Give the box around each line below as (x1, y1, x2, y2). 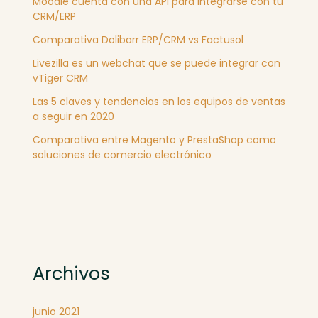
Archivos (32, 261, 110, 286)
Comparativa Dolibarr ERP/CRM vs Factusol (32, 33, 243, 47)
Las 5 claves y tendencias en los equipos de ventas (32, 94, 285, 109)
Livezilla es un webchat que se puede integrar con (32, 56, 280, 70)
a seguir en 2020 (32, 109, 114, 124)
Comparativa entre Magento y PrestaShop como (32, 133, 276, 147)
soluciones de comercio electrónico (32, 148, 212, 162)
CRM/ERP (32, 9, 76, 23)
